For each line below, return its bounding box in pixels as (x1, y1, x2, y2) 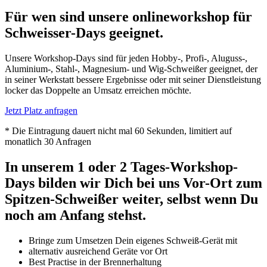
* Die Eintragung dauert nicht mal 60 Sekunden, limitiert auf (5, 125, 232, 136)
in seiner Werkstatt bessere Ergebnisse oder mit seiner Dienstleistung (5, 74, 261, 85)
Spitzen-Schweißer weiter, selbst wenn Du (5, 191, 258, 207)
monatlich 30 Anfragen (5, 136, 91, 147)
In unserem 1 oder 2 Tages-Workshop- (5, 159, 238, 175)
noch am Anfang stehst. (5, 207, 146, 223)
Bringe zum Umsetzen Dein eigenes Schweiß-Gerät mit (29, 235, 237, 246)
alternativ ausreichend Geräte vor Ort (29, 246, 167, 256)
